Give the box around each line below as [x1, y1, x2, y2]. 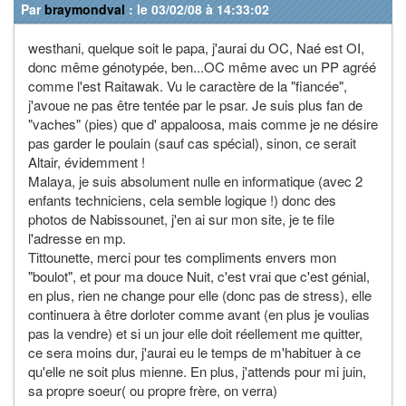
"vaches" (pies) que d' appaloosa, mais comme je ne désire [28, 113, 378, 133]
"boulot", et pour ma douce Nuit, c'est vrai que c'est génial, [28, 266, 370, 285]
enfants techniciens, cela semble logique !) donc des [28, 189, 336, 209]
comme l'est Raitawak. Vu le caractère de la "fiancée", [28, 75, 347, 95]
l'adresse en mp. [28, 227, 126, 247]
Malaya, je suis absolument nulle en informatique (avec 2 [28, 170, 362, 190]
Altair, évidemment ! [28, 151, 145, 171]
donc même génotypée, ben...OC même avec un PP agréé [28, 56, 376, 76]
